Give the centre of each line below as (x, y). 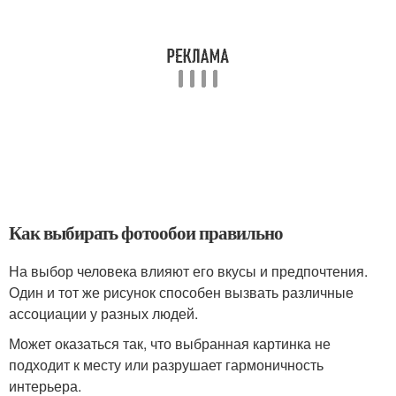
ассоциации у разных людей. (103, 313)
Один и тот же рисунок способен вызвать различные (181, 292)
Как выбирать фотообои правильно (146, 232)
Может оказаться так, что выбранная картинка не (170, 343)
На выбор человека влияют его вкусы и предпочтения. (188, 271)
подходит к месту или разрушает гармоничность (166, 365)
